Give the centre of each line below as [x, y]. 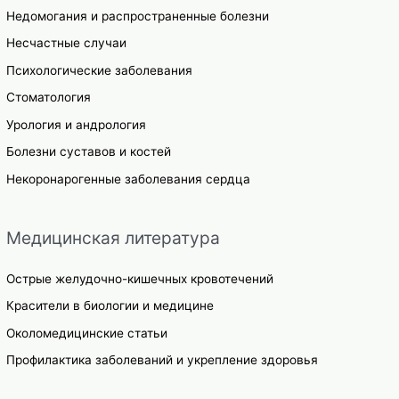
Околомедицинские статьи [87, 333]
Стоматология [49, 98]
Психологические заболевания [100, 70]
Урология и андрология [77, 124]
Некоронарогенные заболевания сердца [129, 179]
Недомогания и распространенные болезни [138, 16]
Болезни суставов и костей [89, 152]
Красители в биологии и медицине [110, 306]
